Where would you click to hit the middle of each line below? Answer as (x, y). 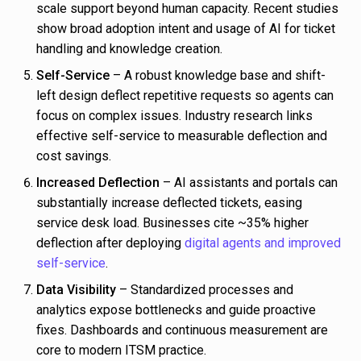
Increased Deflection (98, 183)
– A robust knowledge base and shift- (218, 76)
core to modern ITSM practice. (123, 351)
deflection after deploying (110, 243)
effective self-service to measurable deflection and (182, 136)
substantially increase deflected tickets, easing (169, 203)
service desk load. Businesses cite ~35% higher (172, 223)
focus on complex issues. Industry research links (174, 116)
